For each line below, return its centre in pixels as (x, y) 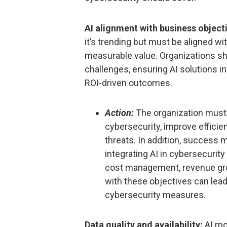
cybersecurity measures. (155, 195)
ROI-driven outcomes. (128, 83)
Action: (119, 113)
